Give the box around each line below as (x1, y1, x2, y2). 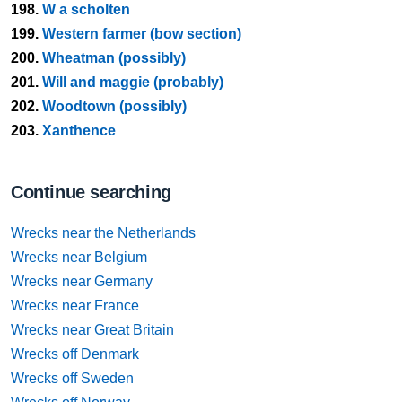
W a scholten (42, 2, 130, 17)
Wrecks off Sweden (11, 371, 134, 386)
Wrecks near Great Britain (11, 322, 174, 337)
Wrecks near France (11, 298, 139, 313)
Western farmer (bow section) (42, 26, 241, 41)
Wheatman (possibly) (42, 50, 186, 66)
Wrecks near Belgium (11, 249, 147, 265)
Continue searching (11, 182, 171, 202)
